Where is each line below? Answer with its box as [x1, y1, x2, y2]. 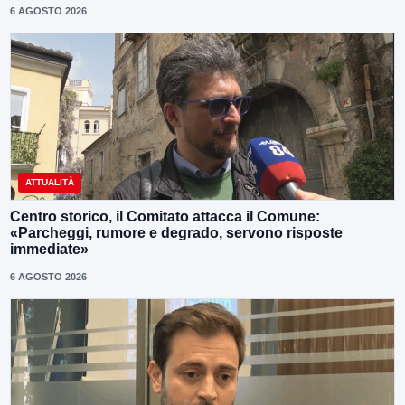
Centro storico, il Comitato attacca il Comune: [10, 208, 320, 224]
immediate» [10, 240, 89, 257]
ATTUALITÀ [25, 176, 74, 187]
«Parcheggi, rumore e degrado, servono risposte [10, 224, 343, 240]
